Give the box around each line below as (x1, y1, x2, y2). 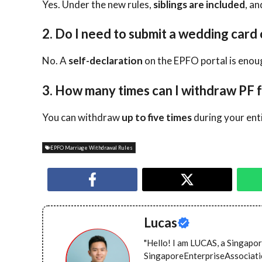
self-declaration (68, 54, 143, 67)
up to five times (122, 111, 192, 123)
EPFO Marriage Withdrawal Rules (50, 144, 133, 151)
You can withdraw (42, 111, 122, 123)
